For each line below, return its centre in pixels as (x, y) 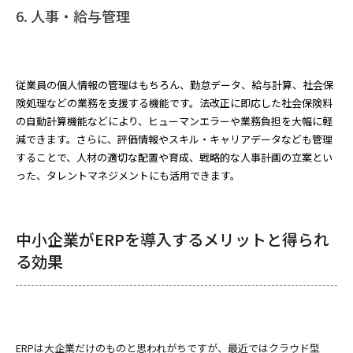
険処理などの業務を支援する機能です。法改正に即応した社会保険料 (174, 103)
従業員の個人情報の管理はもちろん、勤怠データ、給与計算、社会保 (175, 85)
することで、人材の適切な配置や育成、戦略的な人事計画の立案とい (174, 157)
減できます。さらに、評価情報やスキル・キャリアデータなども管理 (174, 139)
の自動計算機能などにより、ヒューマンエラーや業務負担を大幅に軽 (174, 121)
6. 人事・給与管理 (73, 16)
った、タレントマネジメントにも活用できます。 (128, 175)
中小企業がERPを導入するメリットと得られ (173, 239)
